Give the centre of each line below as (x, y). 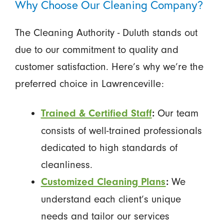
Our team (176, 113)
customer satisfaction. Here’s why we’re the (109, 66)
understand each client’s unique (111, 199)
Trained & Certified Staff (96, 113)
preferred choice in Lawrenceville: (89, 83)
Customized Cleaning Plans (103, 181)
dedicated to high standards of (109, 147)
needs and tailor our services (105, 216)
